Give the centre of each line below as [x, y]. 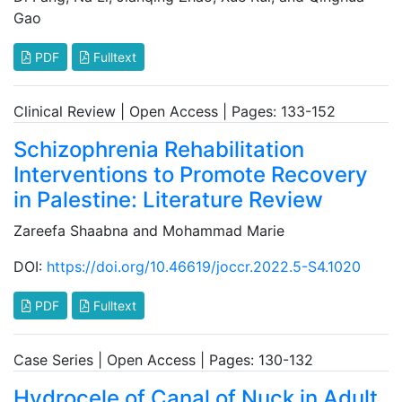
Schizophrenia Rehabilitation [159, 149]
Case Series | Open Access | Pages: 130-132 [163, 360]
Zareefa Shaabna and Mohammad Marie [149, 231]
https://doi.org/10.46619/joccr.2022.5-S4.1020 [204, 267]
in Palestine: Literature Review [168, 200]
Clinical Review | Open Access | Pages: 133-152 [175, 111]
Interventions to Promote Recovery [191, 175]
